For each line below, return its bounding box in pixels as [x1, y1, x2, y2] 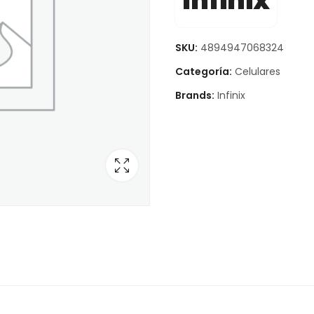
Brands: [175, 88, 217, 102]
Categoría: [175, 64, 234, 78]
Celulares [234, 64, 280, 78]
